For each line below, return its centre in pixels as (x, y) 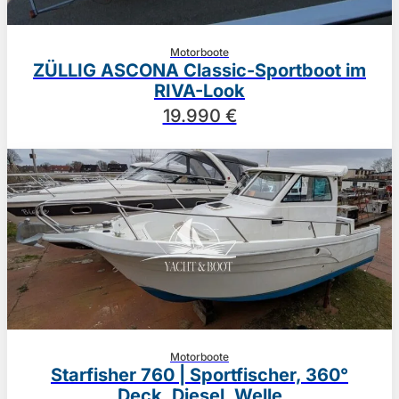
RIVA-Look (199, 91)
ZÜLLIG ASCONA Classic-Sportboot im (199, 71)
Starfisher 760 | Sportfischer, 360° (199, 375)
